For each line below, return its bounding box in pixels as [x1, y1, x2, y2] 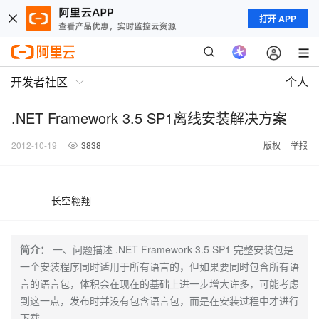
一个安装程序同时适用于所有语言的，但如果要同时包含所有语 [20, 259, 299, 273]
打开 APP [259, 12, 296, 25]
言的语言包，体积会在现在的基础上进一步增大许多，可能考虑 [20, 276, 299, 291]
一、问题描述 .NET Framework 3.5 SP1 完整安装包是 [53, 242, 293, 256]
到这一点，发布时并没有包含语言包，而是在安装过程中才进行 [20, 293, 299, 308]
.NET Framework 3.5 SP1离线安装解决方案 [11, 108, 287, 128]
